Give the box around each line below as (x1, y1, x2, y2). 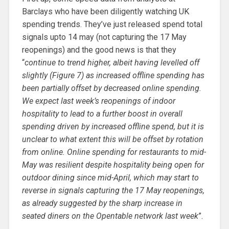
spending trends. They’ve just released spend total (21, 19, 202, 29)
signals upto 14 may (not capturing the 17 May (21, 32, 187, 42)
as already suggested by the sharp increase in (21, 198, 182, 208)
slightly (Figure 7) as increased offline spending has (21, 70, 204, 80)
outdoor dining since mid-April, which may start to (21, 172, 199, 182)
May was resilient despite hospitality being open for (21, 159, 204, 170)
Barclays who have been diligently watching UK (21, 6, 189, 16)
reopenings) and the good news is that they (21, 44, 176, 55)
